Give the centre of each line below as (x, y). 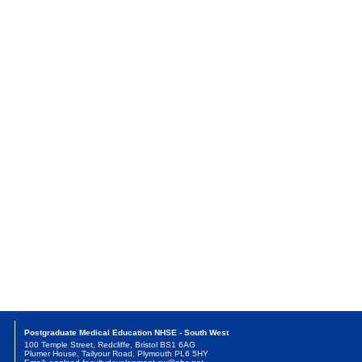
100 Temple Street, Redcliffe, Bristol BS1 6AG (109, 345)
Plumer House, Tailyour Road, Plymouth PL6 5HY (116, 354)
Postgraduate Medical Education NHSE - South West (126, 333)
